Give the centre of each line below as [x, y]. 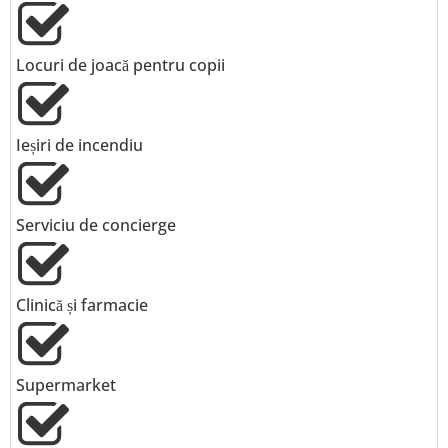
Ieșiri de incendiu [79, 145]
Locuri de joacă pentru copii [120, 65]
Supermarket [66, 385]
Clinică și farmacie [82, 305]
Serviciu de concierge [96, 225]
